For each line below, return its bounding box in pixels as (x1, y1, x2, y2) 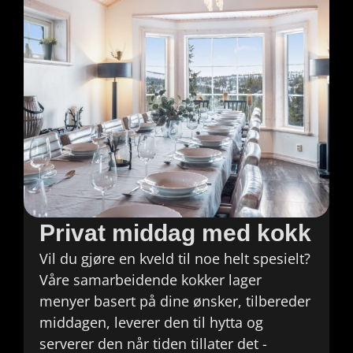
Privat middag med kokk (39, 220, 311, 247)
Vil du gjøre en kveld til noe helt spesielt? (39, 249, 310, 269)
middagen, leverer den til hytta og (39, 313, 263, 333)
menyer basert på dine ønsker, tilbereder (39, 292, 310, 311)
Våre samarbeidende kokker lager (39, 270, 262, 290)
